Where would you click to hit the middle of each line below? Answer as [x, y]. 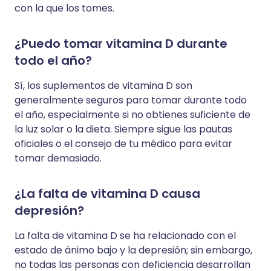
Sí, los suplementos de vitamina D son [103, 86]
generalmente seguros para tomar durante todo [131, 100]
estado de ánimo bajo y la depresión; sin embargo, [133, 250]
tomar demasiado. [58, 158]
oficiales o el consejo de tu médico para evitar [123, 144]
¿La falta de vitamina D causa [107, 194]
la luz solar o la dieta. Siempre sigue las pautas [123, 129]
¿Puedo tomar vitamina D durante [121, 44]
